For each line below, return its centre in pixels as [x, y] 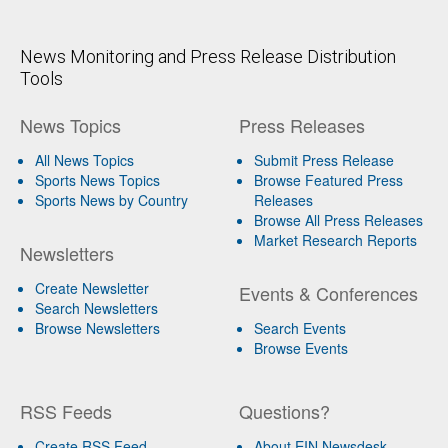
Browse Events [300, 347]
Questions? [284, 410]
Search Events [299, 327]
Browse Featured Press [328, 179]
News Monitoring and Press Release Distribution [208, 56]
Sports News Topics [97, 179]
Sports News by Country [111, 199]
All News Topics [84, 159]
